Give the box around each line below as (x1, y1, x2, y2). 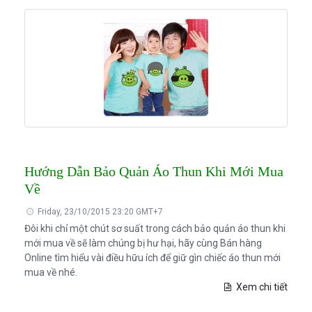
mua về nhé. (24, 267, 77, 279)
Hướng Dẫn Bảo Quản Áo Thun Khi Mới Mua (24, 164, 283, 180)
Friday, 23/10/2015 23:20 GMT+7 (36, 207, 164, 217)
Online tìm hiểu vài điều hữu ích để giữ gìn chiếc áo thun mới (24, 252, 281, 264)
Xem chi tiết (234, 281, 288, 293)
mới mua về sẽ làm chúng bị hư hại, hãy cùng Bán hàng (24, 237, 262, 249)
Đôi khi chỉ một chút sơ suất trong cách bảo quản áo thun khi (24, 223, 286, 235)
